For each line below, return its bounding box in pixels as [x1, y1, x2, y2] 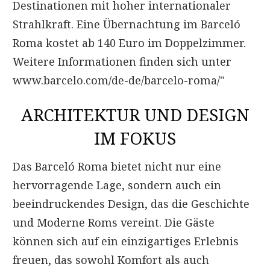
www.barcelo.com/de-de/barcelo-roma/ [13, 72, 220, 87]
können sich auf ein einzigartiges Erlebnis [13, 233, 239, 248]
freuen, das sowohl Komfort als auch [13, 252, 209, 267]
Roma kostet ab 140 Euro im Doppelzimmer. [13, 35, 246, 50]
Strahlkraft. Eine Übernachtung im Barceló [13, 16, 240, 31]
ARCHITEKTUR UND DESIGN [20, 102, 250, 126]
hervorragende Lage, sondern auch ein [13, 177, 221, 192]
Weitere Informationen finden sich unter [13, 54, 231, 69]
